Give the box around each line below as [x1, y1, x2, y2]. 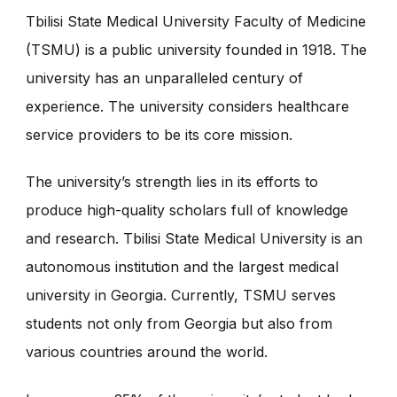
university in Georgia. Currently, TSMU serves [26, 286, 336, 305]
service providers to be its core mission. [26, 125, 292, 144]
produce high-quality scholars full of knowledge [26, 201, 348, 220]
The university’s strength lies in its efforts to [26, 173, 318, 191]
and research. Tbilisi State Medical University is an [26, 230, 362, 248]
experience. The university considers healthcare [26, 97, 349, 115]
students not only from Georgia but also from [26, 315, 332, 333]
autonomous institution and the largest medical [26, 258, 339, 276]
